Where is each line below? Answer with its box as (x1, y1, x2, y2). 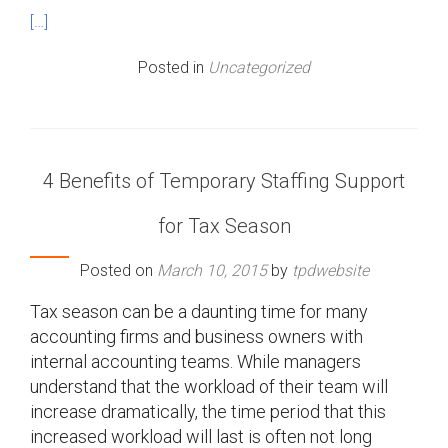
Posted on (79, 260, 157, 280)
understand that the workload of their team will (30, 375, 388, 397)
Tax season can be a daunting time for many (30, 300, 368, 322)
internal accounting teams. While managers (30, 350, 361, 372)
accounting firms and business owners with (30, 325, 363, 347)
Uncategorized (208, 57, 310, 77)
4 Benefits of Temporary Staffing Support (43, 168, 405, 193)
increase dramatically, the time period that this (30, 400, 386, 422)
